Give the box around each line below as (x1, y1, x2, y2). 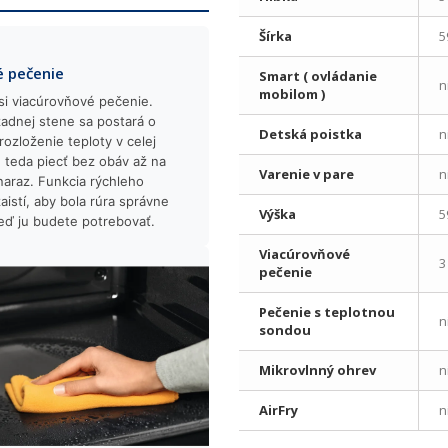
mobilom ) (259, 85, 325, 103)
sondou (259, 321, 311, 339)
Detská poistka (259, 125, 362, 143)
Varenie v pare (259, 165, 354, 183)
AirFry (259, 401, 298, 419)
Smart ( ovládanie (259, 67, 377, 85)
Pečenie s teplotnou (259, 303, 395, 321)
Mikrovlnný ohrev (259, 361, 376, 379)
